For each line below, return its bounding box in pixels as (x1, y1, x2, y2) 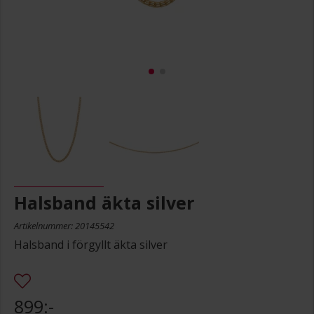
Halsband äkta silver (14, 190, 194, 214)
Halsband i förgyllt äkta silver (14, 236, 168, 252)
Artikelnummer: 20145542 (14, 219, 114, 232)
